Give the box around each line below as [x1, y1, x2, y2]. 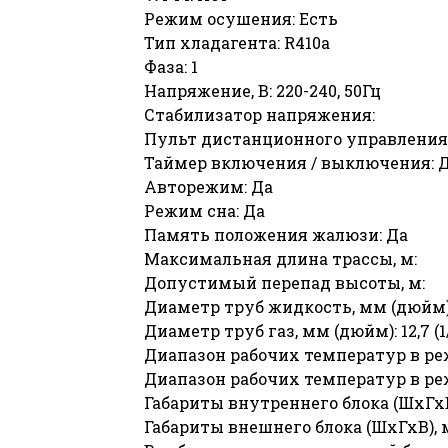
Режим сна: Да [144, 199, 265, 221]
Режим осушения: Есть [144, 7, 338, 29]
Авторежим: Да [144, 175, 273, 197]
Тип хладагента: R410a [144, 31, 330, 53]
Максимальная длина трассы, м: [144, 247, 417, 269]
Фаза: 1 [144, 55, 198, 77]
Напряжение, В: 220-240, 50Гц [144, 79, 381, 101]
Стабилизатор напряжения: [144, 103, 375, 125]
